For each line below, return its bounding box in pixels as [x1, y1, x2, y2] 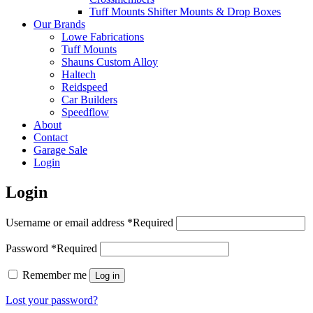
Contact [34, 131, 68, 143]
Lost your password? [6, 293, 98, 306]
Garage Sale [34, 144, 87, 156]
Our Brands [34, 18, 85, 30]
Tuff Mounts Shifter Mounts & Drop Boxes [89, 6, 281, 17]
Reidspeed [61, 81, 108, 93]
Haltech [61, 68, 96, 80]
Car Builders [61, 94, 117, 105]
